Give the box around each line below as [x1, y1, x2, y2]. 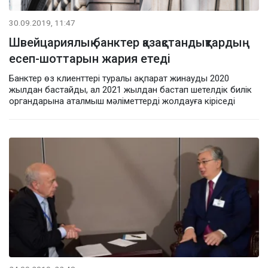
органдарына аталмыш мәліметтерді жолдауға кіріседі [9, 95, 235, 106]
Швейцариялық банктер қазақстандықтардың [9, 35, 250, 50]
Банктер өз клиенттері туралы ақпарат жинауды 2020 [9, 72, 229, 84]
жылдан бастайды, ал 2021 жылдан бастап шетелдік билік [9, 84, 252, 95]
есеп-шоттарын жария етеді [9, 51, 170, 66]
